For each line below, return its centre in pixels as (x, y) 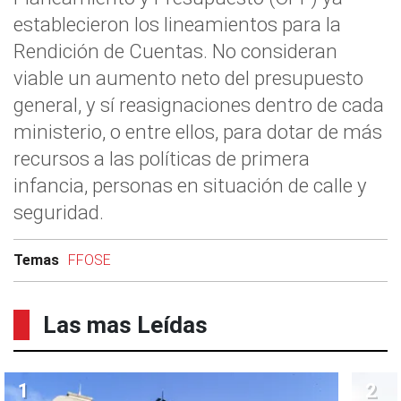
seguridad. (59, 213)
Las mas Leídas (125, 325)
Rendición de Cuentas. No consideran (175, 51)
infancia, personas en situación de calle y (190, 186)
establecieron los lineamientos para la (177, 25)
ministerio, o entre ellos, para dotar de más (198, 132)
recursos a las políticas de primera (162, 159)
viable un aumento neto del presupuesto (188, 78)
